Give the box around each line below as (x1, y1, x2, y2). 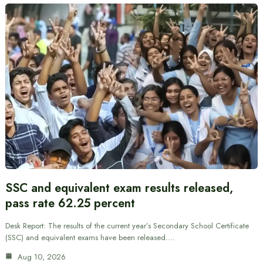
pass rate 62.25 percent (5, 195, 135, 213)
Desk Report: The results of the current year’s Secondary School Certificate (5, 220, 249, 232)
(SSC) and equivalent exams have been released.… (5, 232, 175, 244)
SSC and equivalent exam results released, (5, 180, 233, 197)
